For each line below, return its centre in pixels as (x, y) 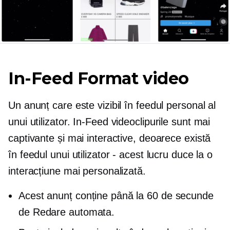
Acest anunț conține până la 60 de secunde (116, 196)
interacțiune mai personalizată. (77, 171)
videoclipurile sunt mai (159, 122)
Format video (131, 79)
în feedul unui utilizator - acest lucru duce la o (111, 155)
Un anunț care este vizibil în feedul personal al (112, 106)
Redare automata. (74, 212)
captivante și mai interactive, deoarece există (110, 138)
